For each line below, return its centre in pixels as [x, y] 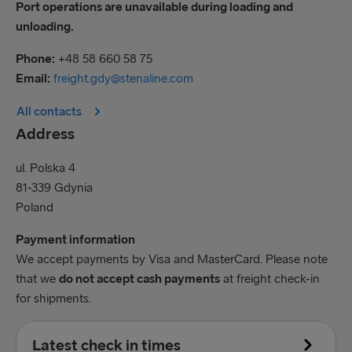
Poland [35, 207]
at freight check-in [270, 279]
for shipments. [53, 298]
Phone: [35, 59]
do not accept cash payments [139, 279]
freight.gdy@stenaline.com [123, 78]
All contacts [49, 111]
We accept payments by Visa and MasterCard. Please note [172, 259]
